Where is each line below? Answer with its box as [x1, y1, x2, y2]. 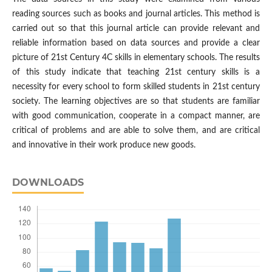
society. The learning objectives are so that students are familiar [12, 97, 260, 106]
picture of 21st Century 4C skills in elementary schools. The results [12, 53, 260, 63]
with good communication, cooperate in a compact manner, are [12, 112, 260, 121]
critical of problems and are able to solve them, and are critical [12, 126, 260, 135]
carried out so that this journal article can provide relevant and [12, 24, 260, 33]
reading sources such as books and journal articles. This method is [12, 10, 260, 19]
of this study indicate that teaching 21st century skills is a [12, 68, 260, 77]
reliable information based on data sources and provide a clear [12, 39, 260, 48]
